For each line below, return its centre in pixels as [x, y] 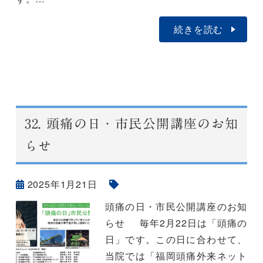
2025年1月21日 [62, 184]
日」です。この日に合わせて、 [176, 239]
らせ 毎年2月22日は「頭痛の [176, 223]
